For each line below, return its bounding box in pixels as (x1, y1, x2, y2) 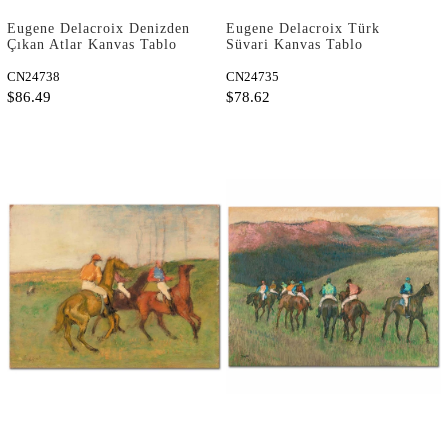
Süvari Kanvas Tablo (226, 36, 363, 52)
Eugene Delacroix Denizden (7, 20, 190, 36)
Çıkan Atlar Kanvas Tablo (7, 36, 177, 52)
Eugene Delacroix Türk (226, 20, 380, 36)
